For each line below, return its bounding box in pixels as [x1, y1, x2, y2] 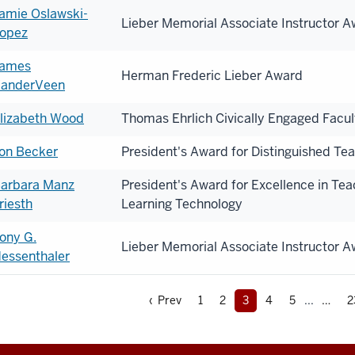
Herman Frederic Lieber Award [121, 67, 303, 85]
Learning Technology [121, 196, 242, 213]
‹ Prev [148, 293, 181, 308]
